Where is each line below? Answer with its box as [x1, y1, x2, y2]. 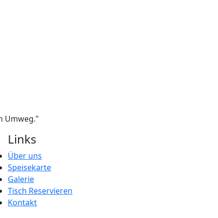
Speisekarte [8, 162, 51, 173]
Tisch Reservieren [8, 185, 73, 196]
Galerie [8, 174, 34, 184]
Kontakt [8, 197, 37, 208]
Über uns [8, 150, 42, 161]
